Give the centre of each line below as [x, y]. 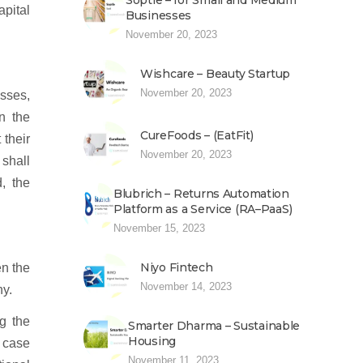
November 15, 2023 [159, 228]
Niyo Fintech [177, 267]
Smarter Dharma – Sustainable [214, 326]
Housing [152, 341]
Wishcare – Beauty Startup [215, 74]
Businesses [159, 15]
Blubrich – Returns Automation [201, 194]
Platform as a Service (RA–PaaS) [203, 209]
